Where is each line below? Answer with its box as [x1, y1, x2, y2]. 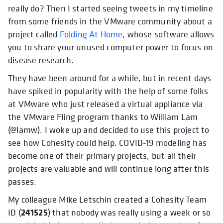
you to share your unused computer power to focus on [8, 41, 214, 53]
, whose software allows [122, 28, 215, 40]
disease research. [8, 54, 74, 66]
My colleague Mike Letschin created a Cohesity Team [8, 193, 207, 205]
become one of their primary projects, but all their [8, 149, 197, 161]
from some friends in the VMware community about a [8, 15, 212, 27]
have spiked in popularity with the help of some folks [8, 85, 209, 97]
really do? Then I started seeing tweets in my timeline [8, 2, 213, 14]
